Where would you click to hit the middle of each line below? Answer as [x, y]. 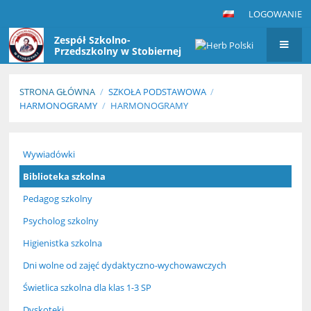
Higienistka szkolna [63, 243]
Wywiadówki [49, 154]
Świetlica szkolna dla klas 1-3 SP [87, 287]
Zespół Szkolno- [93, 40]
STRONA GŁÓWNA [58, 92]
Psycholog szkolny [61, 220]
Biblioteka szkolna [65, 176]
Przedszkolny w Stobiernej [118, 51]
